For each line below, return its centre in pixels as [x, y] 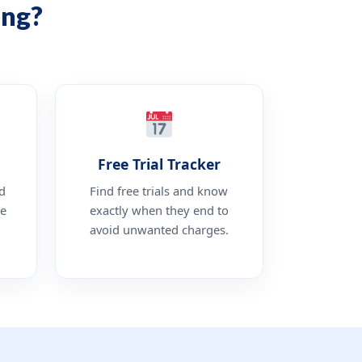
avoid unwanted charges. [159, 229]
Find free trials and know [159, 190]
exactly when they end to [159, 210]
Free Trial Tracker [159, 164]
